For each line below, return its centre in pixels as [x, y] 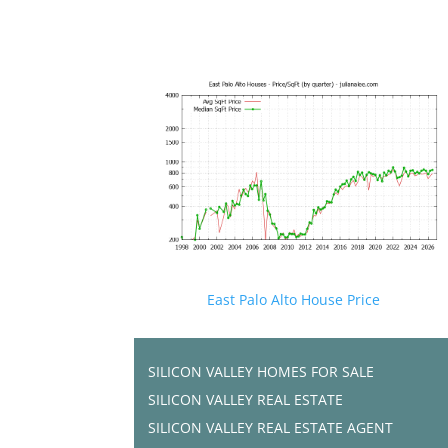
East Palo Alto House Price [294, 299]
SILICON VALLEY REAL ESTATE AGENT [271, 427]
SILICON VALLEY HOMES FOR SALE [261, 371]
